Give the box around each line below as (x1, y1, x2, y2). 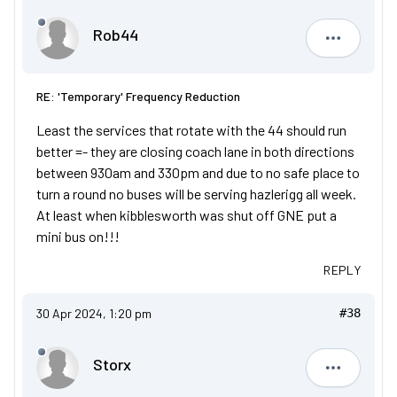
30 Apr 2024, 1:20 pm (36, 306, 152, 321)
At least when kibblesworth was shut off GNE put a (36, 206, 337, 223)
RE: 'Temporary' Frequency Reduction (36, 89, 240, 104)
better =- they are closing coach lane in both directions (36, 143, 354, 160)
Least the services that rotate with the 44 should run (36, 121, 346, 138)
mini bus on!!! (36, 228, 120, 245)
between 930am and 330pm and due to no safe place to (36, 164, 360, 181)
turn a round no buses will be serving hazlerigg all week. (36, 185, 356, 202)
